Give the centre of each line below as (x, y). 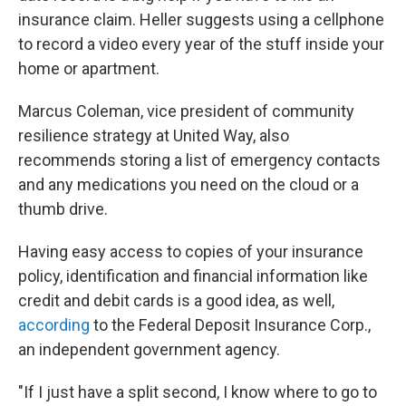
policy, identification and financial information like (193, 276)
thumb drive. (63, 209)
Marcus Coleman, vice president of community (186, 111)
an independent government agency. (149, 350)
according (54, 325)
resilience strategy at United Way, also (154, 136)
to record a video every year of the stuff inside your (201, 44)
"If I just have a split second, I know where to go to (198, 392)
